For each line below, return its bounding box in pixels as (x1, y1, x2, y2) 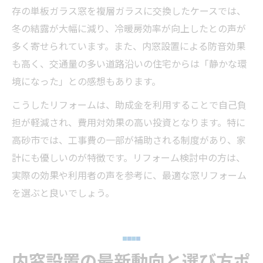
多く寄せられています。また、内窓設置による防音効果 (12, 38, 245, 53)
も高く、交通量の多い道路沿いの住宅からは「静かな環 (12, 56, 247, 70)
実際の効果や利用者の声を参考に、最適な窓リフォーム (12, 167, 247, 182)
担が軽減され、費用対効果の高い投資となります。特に (12, 114, 245, 129)
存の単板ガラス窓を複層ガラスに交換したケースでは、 (12, 3, 246, 18)
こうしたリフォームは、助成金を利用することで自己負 (12, 97, 247, 112)
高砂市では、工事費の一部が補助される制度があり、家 (12, 132, 246, 147)
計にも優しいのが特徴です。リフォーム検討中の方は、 (12, 150, 245, 164)
